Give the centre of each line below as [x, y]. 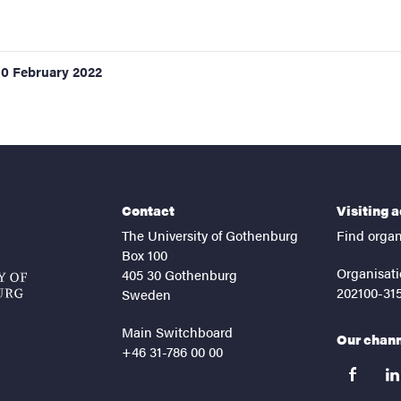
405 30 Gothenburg [179, 275]
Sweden [146, 294]
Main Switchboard [177, 332]
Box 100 [145, 255]
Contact [148, 210]
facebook [367, 380]
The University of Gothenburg [210, 235]
